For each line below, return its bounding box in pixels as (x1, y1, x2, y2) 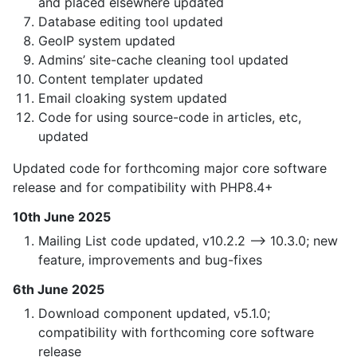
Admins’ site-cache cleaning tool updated (38, 52, 288, 69)
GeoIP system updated (38, 33, 175, 49)
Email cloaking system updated (38, 90, 227, 107)
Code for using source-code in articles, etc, (38, 109, 301, 126)
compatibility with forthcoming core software (38, 324, 314, 341)
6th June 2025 (13, 281, 104, 298)
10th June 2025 (13, 209, 111, 226)
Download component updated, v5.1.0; (38, 305, 270, 322)
